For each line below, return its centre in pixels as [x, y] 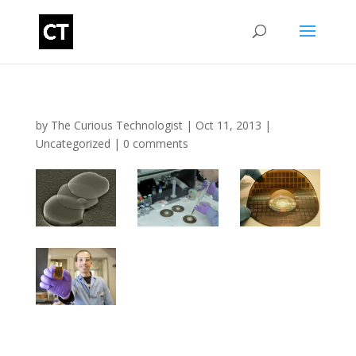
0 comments [155, 143]
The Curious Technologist [116, 125]
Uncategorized [73, 143]
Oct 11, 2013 [228, 125]
